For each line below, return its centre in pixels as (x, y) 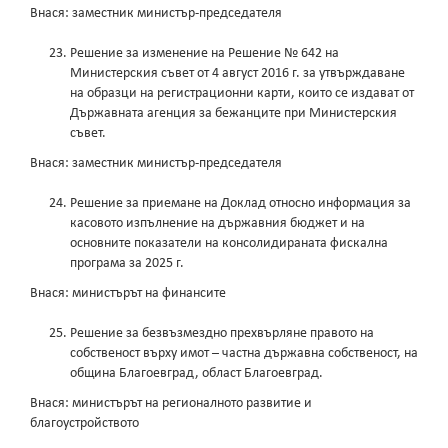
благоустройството (84, 424)
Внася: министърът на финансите (128, 294)
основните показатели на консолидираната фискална (229, 244)
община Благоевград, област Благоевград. (196, 374)
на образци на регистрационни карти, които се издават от (242, 94)
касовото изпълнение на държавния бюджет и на (217, 224)
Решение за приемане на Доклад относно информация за (240, 204)
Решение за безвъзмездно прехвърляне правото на (222, 334)
